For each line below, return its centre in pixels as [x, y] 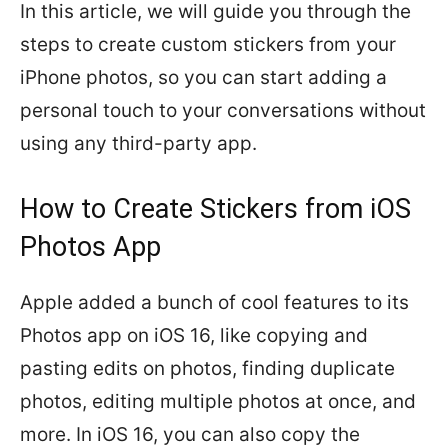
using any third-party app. [138, 143]
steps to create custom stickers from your [208, 44]
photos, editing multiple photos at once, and [218, 401]
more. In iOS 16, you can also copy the [190, 434]
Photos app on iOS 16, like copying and [194, 335]
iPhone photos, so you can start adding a [203, 77]
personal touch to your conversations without [223, 110]
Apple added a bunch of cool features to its [214, 302]
